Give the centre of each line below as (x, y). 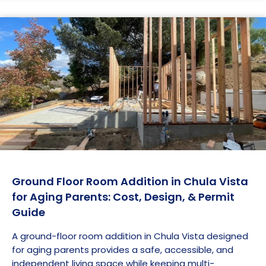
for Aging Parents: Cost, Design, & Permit (123, 197)
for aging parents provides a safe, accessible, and (123, 249)
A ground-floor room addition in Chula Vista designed (130, 236)
